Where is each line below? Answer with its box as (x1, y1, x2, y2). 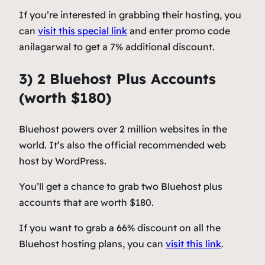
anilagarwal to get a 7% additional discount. (19, 41, 215, 53)
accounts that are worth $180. (19, 196, 154, 209)
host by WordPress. (19, 155, 106, 167)
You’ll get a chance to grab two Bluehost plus (19, 180, 222, 193)
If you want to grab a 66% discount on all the (19, 222, 221, 234)
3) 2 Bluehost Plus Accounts (19, 70, 216, 88)
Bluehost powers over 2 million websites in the (19, 123, 227, 135)
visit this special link (38, 25, 127, 37)
